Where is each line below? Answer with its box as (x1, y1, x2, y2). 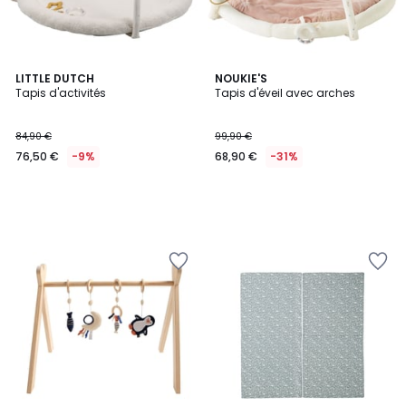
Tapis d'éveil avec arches (215, 85, 355, 101)
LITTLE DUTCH (15, 71, 94, 86)
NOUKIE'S (215, 71, 267, 86)
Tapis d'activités (15, 85, 106, 101)
